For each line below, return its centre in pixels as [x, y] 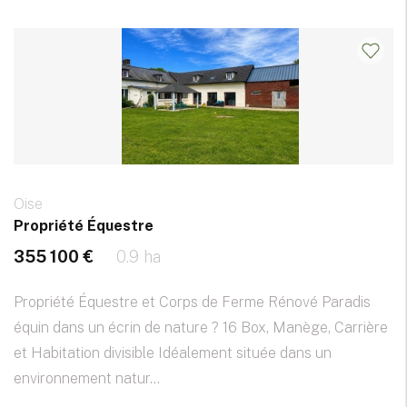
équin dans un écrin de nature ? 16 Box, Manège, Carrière [201, 328]
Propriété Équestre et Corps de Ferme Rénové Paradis [192, 303]
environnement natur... [87, 379]
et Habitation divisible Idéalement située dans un [173, 353]
